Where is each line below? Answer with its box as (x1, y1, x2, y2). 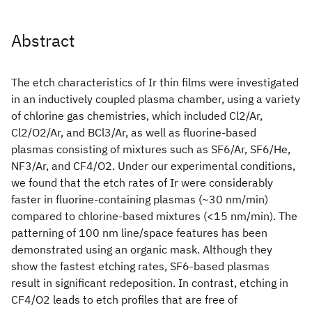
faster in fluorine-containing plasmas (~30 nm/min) (11, 192, 268, 206)
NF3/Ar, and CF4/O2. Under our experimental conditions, (11, 159, 295, 173)
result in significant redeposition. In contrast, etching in (11, 276, 288, 290)
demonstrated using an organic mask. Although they (11, 242, 272, 256)
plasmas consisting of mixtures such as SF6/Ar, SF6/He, (11, 142, 290, 156)
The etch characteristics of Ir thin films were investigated (11, 75, 299, 89)
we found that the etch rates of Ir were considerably (11, 175, 273, 189)
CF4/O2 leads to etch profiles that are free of (11, 292, 237, 306)
